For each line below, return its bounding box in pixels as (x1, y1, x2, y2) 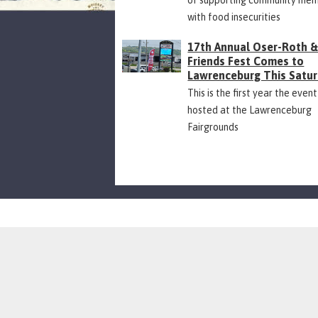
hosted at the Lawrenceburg (187, 104, 312, 116)
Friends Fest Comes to (187, 54, 305, 67)
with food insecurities (187, 11, 281, 23)
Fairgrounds (187, 121, 239, 133)
